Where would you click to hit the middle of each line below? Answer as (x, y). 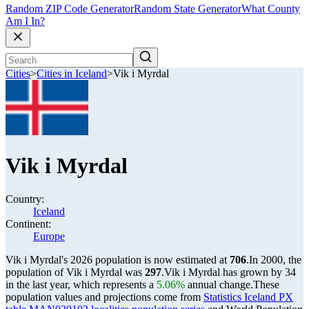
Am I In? (25, 21)
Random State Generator (188, 9)
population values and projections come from (104, 297)
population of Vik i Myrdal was (75, 272)
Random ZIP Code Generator (70, 9)
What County (271, 9)
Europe (49, 236)
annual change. (219, 285)
